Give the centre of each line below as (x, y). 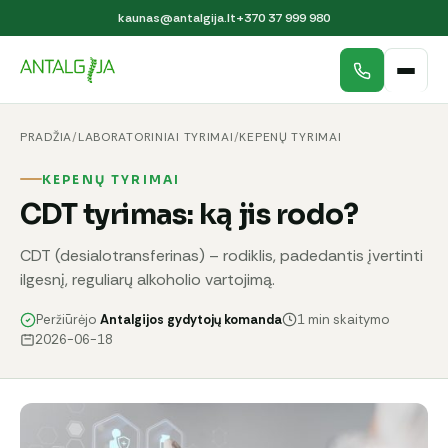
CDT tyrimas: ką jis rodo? (189, 214)
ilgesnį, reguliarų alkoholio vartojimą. (147, 279)
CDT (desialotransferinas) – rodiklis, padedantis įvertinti (221, 255)
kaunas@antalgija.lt (177, 18)
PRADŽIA (46, 137)
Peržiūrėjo (68, 319)
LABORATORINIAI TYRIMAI (155, 137)
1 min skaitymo (343, 319)
